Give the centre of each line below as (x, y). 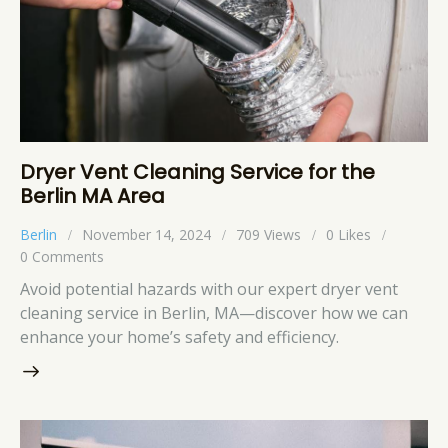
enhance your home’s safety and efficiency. (179, 336)
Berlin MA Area (92, 196)
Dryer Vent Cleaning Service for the (197, 172)
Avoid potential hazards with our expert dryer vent (209, 288)
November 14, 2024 (146, 235)
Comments (68, 257)
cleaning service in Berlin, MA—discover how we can (214, 312)
